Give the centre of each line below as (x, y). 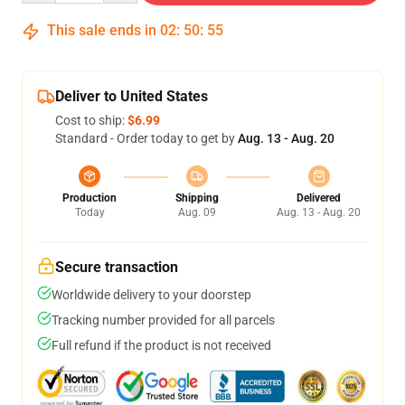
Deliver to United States (132, 96)
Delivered (319, 198)
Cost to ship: (91, 120)
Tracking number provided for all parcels (163, 320)
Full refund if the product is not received (161, 345)
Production (89, 198)
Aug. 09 (197, 212)
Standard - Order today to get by (146, 138)
